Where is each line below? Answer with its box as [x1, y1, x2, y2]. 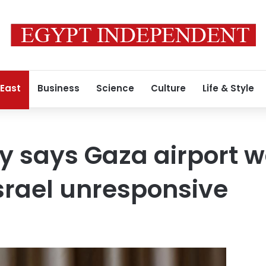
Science [96, 82, 134, 94]
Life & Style [202, 82, 254, 94]
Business [37, 82, 80, 94]
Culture [151, 82, 186, 94]
